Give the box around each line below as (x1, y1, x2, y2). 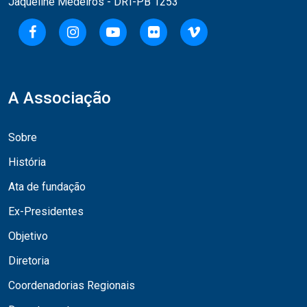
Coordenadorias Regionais (8, 278, 135, 292)
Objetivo (8, 229, 48, 243)
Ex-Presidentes (8, 204, 84, 218)
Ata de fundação (8, 180, 86, 193)
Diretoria (8, 254, 49, 267)
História (8, 155, 46, 169)
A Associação (8, 88, 111, 108)
